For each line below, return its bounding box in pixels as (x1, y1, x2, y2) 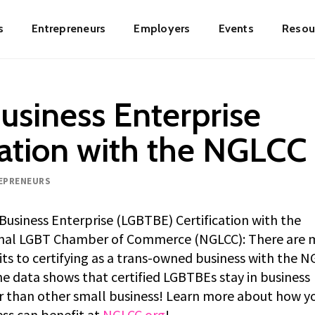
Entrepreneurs (32, 22, 106, 35)
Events (218, 22, 254, 35)
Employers (134, 22, 191, 35)
